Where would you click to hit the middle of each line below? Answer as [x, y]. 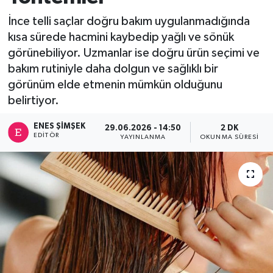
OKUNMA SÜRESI [230, 137]
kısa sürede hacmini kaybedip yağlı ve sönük [121, 37]
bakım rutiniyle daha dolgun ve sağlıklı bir [113, 69]
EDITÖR [46, 136]
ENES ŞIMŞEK [60, 127]
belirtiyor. [33, 100]
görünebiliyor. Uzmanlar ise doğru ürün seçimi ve [133, 53]
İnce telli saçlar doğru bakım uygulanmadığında [129, 21]
